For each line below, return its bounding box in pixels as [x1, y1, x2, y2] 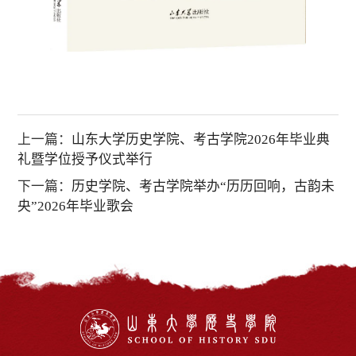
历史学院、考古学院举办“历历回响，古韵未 [72, 179, 335, 195]
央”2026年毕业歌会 [17, 199, 134, 215]
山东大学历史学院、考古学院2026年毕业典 [72, 132, 331, 148]
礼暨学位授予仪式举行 [17, 152, 153, 168]
